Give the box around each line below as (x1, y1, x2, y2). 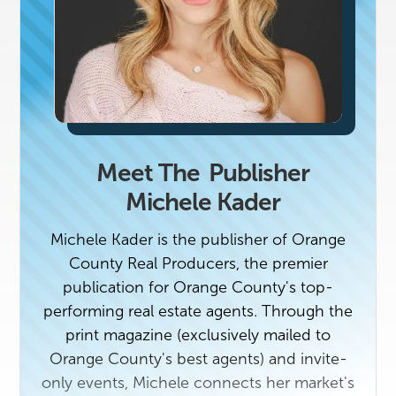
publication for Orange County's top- (63, 278, 333, 297)
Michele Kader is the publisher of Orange (50, 230, 346, 249)
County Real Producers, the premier (68, 254, 328, 273)
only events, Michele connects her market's (42, 373, 354, 392)
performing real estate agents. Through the (43, 301, 353, 321)
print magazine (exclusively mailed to (65, 325, 331, 345)
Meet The (95, 158, 200, 187)
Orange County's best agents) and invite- (49, 349, 347, 369)
